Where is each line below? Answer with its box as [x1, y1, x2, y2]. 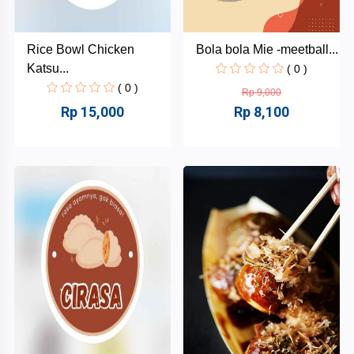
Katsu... [27, 61, 69, 75]
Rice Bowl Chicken [27, 42, 134, 56]
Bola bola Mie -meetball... [196, 42, 338, 56]
